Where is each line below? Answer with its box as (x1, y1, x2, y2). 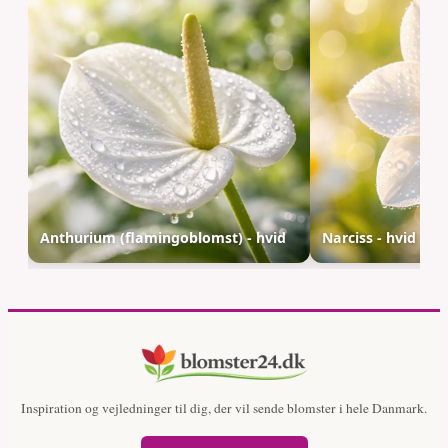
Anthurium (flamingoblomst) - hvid (40, 227, 287, 247)
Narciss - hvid (322, 227, 417, 247)
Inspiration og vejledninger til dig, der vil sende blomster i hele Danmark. (21, 398, 427, 417)
